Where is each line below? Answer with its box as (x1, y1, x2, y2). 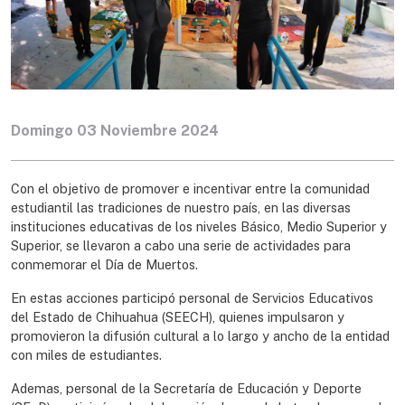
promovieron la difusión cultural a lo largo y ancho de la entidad (11, 328, 390, 344)
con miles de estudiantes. (11, 347, 162, 363)
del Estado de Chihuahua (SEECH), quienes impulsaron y (11, 309, 344, 325)
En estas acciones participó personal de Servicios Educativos (11, 290, 373, 306)
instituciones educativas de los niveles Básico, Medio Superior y (11, 219, 387, 235)
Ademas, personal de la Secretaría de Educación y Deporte (11, 381, 362, 397)
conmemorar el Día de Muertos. (11, 257, 198, 273)
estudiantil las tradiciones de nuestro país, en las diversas (11, 200, 351, 216)
